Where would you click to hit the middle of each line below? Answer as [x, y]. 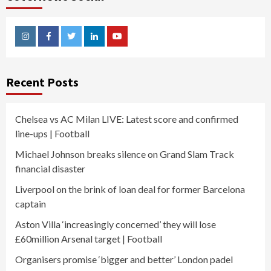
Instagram [44, 45]
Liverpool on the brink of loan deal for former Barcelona [130, 189]
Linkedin [109, 45]
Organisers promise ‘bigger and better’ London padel [124, 260]
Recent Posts [42, 82]
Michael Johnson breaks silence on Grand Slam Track [125, 154]
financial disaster [50, 169]
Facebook [66, 45]
